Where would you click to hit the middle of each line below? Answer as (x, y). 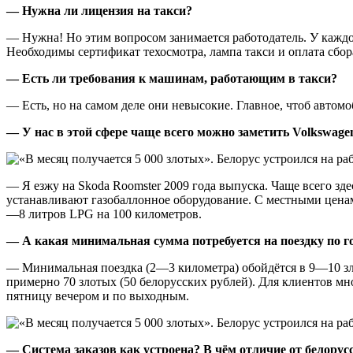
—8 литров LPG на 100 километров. (104, 214)
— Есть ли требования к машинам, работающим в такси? (172, 78)
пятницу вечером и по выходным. (98, 295)
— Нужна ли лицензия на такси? (99, 10)
